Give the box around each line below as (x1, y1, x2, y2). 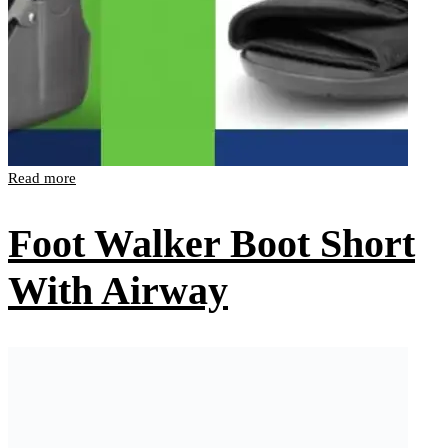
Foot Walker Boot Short (8, 221, 415, 267)
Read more (8, 169, 76, 186)
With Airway (8, 268, 228, 314)
